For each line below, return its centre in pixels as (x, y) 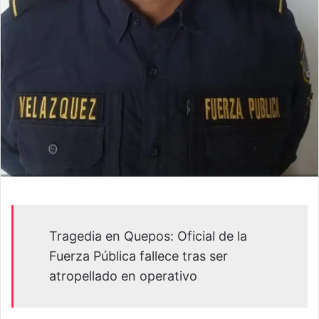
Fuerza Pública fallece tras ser (138, 256)
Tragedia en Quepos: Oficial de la (148, 236)
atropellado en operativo (123, 276)
